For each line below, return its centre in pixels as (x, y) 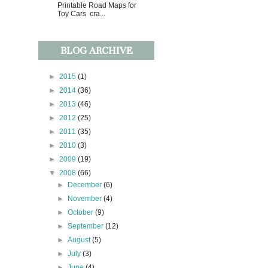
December (86, 185)
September (87, 226)
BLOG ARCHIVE (96, 50)
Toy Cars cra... (81, 14)
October (82, 212)
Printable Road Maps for (97, 6)
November (86, 198)
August (80, 240)
